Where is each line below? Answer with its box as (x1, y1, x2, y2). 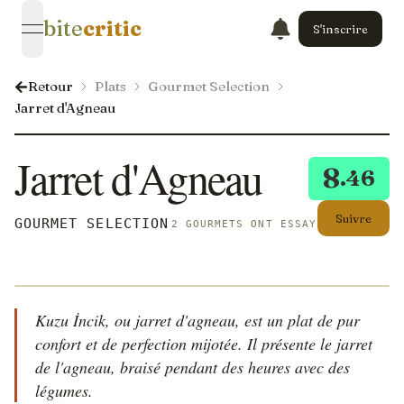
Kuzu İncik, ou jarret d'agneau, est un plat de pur (35, 309, 360, 331)
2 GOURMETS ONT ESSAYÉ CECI (170, 218, 361, 229)
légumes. (35, 380, 93, 401)
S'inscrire (313, 21, 368, 36)
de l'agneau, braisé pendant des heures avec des (35, 356, 350, 378)
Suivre (335, 210, 372, 225)
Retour (28, 78, 73, 95)
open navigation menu (31, 29, 185, 48)
